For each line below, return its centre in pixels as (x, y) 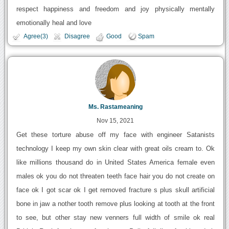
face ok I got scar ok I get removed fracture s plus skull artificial (116, 190)
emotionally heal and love (54, 23)
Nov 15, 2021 (116, 120)
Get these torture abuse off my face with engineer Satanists (116, 134)
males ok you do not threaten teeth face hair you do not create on (116, 176)
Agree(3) (36, 37)
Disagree (77, 37)
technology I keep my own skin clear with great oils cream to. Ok (116, 148)
